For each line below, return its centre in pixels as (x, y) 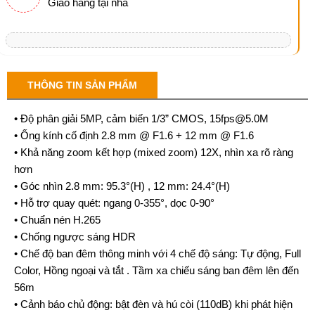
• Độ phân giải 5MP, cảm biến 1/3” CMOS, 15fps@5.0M (141, 118)
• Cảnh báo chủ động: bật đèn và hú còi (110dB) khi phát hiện (153, 304)
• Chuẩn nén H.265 (57, 219)
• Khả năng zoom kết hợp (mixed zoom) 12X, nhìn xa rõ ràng (154, 152)
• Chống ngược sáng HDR (75, 236)
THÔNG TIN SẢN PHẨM (82, 85)
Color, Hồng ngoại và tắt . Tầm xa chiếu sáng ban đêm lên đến (156, 270)
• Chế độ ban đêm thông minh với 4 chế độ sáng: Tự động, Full (157, 253)
